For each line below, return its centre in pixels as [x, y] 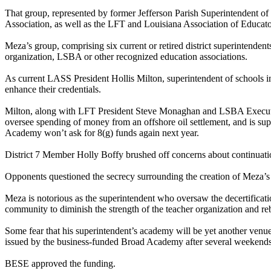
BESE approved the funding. [60, 263]
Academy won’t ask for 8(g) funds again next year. [102, 132]
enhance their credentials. [53, 89]
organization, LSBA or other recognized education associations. [126, 56]
